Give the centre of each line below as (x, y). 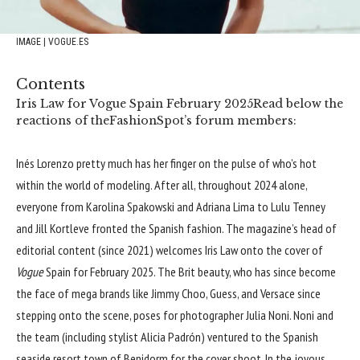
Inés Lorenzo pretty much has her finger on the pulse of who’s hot (166, 163)
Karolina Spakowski (130, 206)
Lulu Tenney (298, 206)
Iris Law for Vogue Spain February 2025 (135, 104)
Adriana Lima (225, 206)
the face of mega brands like (84, 293)
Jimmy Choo (178, 293)
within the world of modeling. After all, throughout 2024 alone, (162, 184)
